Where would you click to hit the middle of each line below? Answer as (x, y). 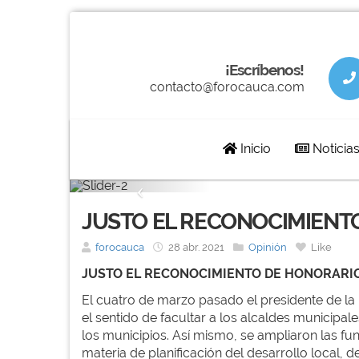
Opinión (267, 247)
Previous (171, 190)
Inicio (254, 149)
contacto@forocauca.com (227, 87)
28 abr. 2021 (196, 247)
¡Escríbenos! (265, 69)
